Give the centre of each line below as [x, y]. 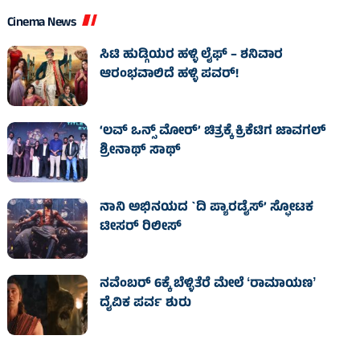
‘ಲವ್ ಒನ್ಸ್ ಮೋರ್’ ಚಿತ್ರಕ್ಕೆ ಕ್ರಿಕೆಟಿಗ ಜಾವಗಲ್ [212, 132]
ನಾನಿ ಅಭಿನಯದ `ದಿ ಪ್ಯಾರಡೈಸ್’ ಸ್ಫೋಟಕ [206, 208]
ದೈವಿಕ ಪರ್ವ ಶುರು [145, 304]
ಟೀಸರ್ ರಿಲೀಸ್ [140, 227]
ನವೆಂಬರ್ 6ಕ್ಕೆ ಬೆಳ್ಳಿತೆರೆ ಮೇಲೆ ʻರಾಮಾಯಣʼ [207, 284]
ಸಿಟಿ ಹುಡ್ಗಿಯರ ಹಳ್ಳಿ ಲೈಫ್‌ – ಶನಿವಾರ [191, 55]
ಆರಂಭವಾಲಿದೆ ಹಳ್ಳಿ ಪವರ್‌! [169, 75]
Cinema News [41, 23]
